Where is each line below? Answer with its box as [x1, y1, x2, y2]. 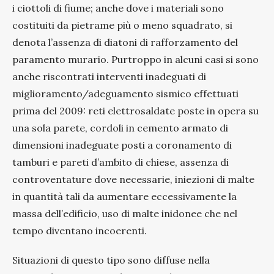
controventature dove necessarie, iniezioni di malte [12, 172, 254, 185]
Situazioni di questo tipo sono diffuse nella [12, 253, 210, 266]
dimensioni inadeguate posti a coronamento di [12, 138, 232, 151]
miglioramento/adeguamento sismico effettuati [12, 87, 239, 100]
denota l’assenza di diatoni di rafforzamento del [12, 35, 238, 48]
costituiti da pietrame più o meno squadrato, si [12, 18, 232, 31]
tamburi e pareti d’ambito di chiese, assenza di [12, 155, 229, 168]
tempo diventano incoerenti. [12, 224, 147, 237]
